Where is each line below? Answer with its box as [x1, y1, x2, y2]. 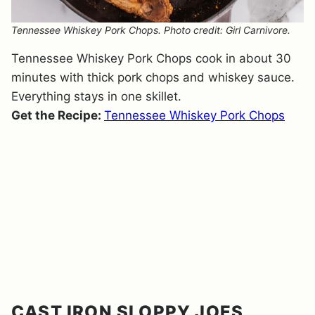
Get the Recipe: [11, 108, 104, 122]
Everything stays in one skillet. [11, 89, 181, 103]
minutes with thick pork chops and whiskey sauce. [11, 70, 295, 84]
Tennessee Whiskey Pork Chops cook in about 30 [11, 51, 291, 65]
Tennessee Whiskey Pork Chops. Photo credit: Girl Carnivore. [11, 24, 290, 36]
